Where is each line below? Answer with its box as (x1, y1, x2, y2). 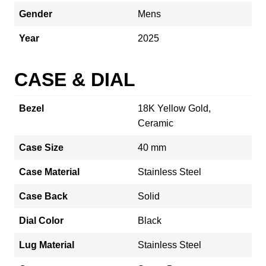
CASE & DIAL (14, 68, 135, 90)
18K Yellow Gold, (138, 103, 211, 113)
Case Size (19, 142, 64, 153)
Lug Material (19, 239, 74, 250)
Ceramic (138, 118, 173, 128)
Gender (19, 8, 52, 19)
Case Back (19, 191, 68, 201)
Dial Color (19, 215, 64, 226)
